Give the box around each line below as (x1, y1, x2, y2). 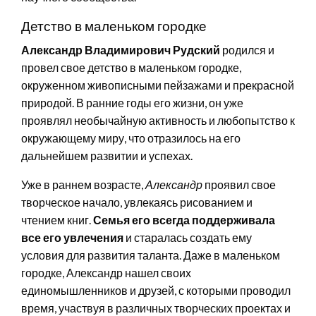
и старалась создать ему (123, 230, 252, 244)
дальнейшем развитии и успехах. (21, 148, 193, 162)
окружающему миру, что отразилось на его (21, 130, 241, 145)
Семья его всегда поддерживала (93, 212, 275, 226)
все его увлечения (21, 230, 123, 244)
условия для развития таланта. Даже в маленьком (21, 248, 280, 262)
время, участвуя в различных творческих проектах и (21, 300, 291, 315)
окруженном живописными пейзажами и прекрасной (21, 78, 294, 92)
